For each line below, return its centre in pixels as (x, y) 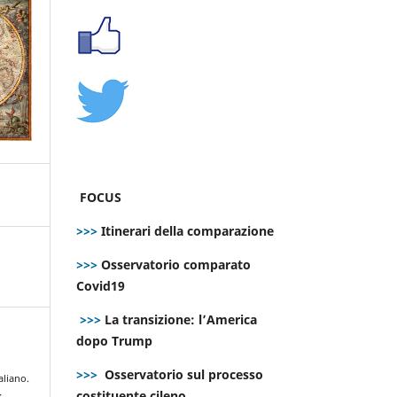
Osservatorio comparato (176, 264)
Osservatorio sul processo (184, 374)
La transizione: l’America (179, 319)
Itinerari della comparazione (186, 230)
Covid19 (102, 285)
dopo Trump (114, 340)
